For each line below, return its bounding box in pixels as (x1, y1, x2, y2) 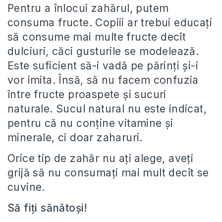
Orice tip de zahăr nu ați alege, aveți (7, 152, 194, 165)
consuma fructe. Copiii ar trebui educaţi (7, 16, 212, 29)
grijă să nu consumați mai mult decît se (7, 166, 209, 179)
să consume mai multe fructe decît (7, 31, 186, 43)
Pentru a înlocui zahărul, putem (7, 2, 169, 14)
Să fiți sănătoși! (7, 202, 88, 214)
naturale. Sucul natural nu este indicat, (7, 103, 207, 115)
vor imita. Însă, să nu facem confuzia (7, 74, 199, 86)
